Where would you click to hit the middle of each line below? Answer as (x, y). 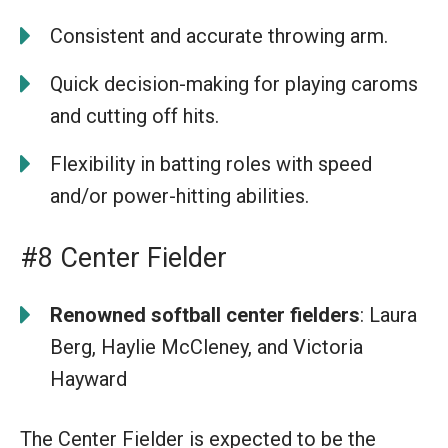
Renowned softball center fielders (205, 314)
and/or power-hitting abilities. (179, 195)
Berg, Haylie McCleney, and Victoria (206, 346)
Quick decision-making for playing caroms (234, 83)
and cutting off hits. (134, 115)
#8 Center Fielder (123, 257)
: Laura (388, 314)
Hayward (88, 378)
